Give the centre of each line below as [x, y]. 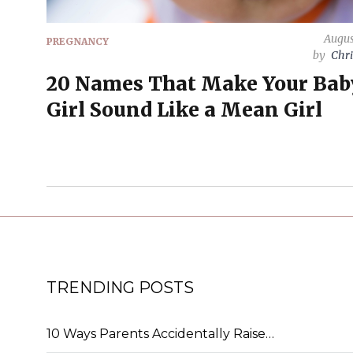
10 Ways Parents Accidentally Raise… [160, 333]
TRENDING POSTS [120, 287]
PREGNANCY [78, 41]
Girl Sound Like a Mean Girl [184, 110]
